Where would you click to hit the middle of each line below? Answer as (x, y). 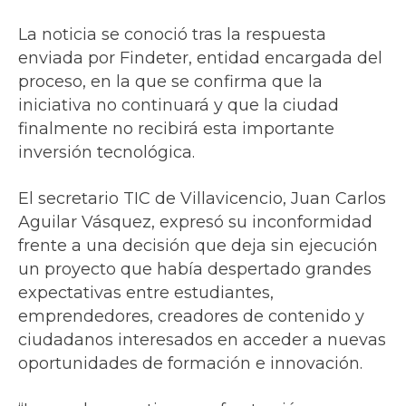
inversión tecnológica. (106, 153)
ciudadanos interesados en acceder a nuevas (202, 340)
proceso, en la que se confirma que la (170, 82)
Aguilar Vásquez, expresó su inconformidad (195, 222)
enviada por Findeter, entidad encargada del (200, 58)
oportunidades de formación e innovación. (190, 364)
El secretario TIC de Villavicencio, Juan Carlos (202, 199)
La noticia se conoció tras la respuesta (172, 35)
